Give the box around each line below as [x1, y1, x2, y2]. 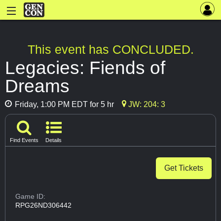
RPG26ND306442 [15, 201, 72, 210]
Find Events [10, 137, 38, 144]
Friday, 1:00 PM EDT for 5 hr [13, 100, 114, 109]
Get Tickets [164, 164, 203, 173]
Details [45, 137, 62, 144]
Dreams [5, 75, 70, 97]
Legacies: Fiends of [5, 57, 165, 78]
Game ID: [15, 192, 46, 201]
